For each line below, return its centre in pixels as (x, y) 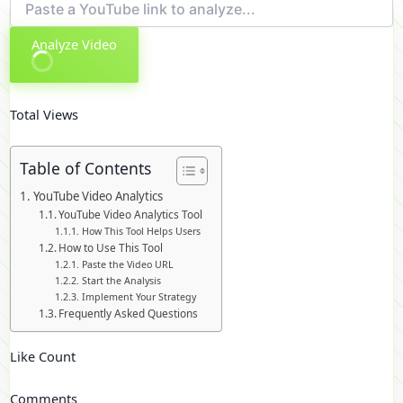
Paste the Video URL (127, 265)
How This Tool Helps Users (141, 232)
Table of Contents (85, 168)
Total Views (44, 114)
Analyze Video (74, 44)
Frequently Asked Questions (129, 313)
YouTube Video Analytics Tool (131, 215)
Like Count (43, 356)
